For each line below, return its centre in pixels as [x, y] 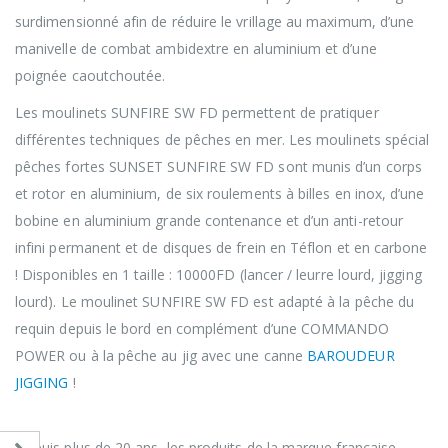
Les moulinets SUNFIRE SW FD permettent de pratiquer [197, 113]
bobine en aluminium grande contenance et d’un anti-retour [209, 221]
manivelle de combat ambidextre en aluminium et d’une [196, 49]
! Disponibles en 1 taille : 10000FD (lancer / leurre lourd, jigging [218, 275]
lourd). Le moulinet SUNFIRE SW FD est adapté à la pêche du [215, 302]
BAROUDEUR [350, 356]
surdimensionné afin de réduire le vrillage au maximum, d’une [215, 22]
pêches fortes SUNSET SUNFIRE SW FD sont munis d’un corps [218, 167]
